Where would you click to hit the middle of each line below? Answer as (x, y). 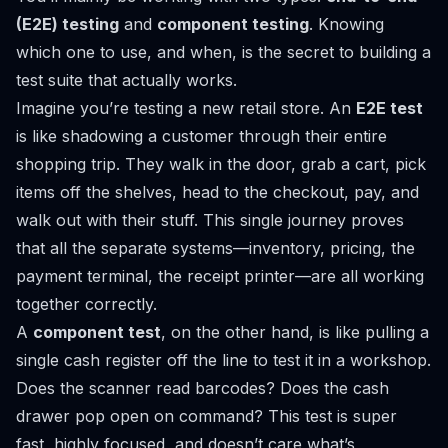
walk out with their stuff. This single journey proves (210, 220)
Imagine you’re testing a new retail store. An (186, 108)
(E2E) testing (67, 24)
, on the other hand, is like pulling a (295, 332)
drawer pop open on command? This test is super (206, 416)
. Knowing (346, 24)
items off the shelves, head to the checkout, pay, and (217, 192)
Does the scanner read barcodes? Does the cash (202, 388)
